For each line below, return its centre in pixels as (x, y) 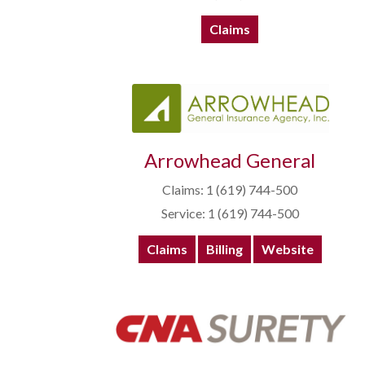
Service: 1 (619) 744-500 (230, 213)
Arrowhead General (230, 161)
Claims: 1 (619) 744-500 (230, 190)
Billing (224, 249)
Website (287, 249)
